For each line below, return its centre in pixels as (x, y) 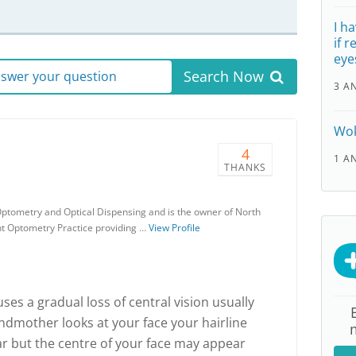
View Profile (174, 228)
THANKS (245, 167)
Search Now (223, 76)
